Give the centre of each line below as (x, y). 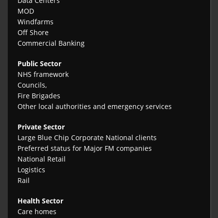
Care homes (37, 212)
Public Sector (40, 64)
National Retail (42, 159)
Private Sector (41, 127)
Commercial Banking (51, 43)
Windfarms (36, 22)
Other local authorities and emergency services (95, 107)
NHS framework (43, 74)
